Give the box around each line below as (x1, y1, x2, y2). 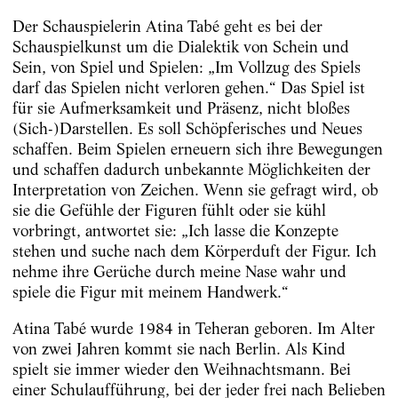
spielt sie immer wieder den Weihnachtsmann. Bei (12, 360, 351, 379)
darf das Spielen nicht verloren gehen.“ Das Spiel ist (12, 77, 365, 97)
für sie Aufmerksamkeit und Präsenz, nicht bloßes (12, 98, 350, 117)
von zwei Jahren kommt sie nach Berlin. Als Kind (12, 339, 346, 359)
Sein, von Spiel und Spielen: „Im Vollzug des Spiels (12, 57, 361, 76)
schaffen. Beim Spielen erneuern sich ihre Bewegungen (12, 139, 383, 158)
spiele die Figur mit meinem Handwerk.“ (12, 282, 289, 301)
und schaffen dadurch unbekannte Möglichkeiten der (12, 159, 370, 179)
